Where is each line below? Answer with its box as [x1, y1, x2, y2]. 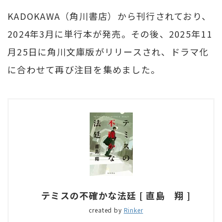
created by [89, 205, 124, 214]
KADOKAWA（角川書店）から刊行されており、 [7, 9, 212, 22]
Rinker [123, 205, 143, 214]
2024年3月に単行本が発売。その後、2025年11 [7, 27, 212, 40]
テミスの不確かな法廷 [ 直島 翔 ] [41, 188, 191, 202]
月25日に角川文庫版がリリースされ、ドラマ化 [7, 45, 209, 58]
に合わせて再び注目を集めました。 [7, 62, 161, 76]
